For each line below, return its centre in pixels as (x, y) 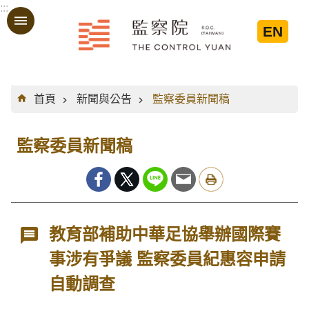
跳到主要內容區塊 (51, 16)
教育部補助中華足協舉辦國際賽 (165, 234)
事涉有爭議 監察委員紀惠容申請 (168, 259)
